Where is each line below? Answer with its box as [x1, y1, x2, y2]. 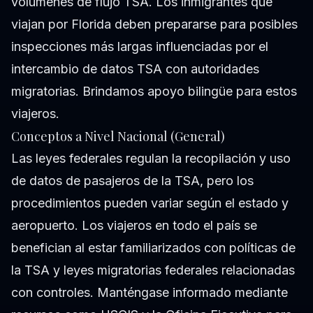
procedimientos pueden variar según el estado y [11, 196, 289, 211]
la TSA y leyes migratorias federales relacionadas [11, 263, 295, 278]
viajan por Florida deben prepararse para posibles [11, 17, 298, 32]
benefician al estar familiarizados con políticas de [11, 240, 296, 256]
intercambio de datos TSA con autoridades [11, 61, 259, 77]
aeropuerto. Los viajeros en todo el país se [11, 218, 257, 233]
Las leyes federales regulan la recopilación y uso [11, 151, 291, 166]
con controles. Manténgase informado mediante [11, 285, 288, 300]
